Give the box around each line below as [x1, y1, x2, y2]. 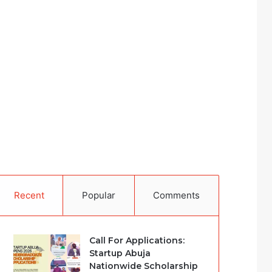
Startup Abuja [89, 248, 151, 259]
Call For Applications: [89, 235, 185, 246]
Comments [153, 189, 200, 201]
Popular [82, 189, 115, 201]
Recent [13, 189, 44, 201]
